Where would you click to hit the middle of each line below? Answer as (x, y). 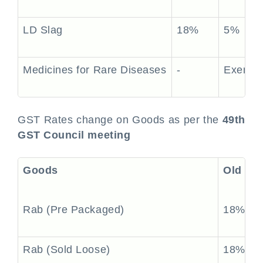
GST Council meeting (74, 135)
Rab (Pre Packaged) (74, 210)
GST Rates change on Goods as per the (120, 120)
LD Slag (43, 30)
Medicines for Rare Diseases (95, 70)
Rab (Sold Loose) (67, 249)
